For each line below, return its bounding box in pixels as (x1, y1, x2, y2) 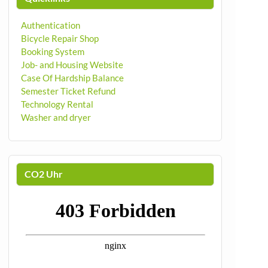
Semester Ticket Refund (20, 86, 115, 97)
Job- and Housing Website (20, 59, 123, 71)
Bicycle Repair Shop (20, 33, 99, 44)
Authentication (20, 20, 80, 31)
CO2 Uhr (24, 168, 63, 180)
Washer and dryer (20, 112, 91, 123)
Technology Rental (20, 99, 93, 110)
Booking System (20, 46, 84, 57)
